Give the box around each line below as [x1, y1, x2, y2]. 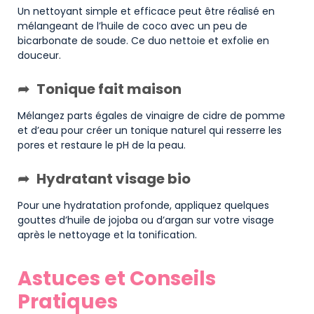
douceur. [18, 48, 61, 62]
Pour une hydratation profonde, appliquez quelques [18, 198, 269, 212]
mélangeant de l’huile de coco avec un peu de [18, 18, 247, 33]
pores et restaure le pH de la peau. [18, 137, 186, 152]
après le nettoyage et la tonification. [18, 227, 197, 242]
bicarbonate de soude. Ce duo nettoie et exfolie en [18, 33, 269, 48]
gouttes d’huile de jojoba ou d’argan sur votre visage [18, 212, 274, 227]
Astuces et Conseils [18, 264, 216, 292]
